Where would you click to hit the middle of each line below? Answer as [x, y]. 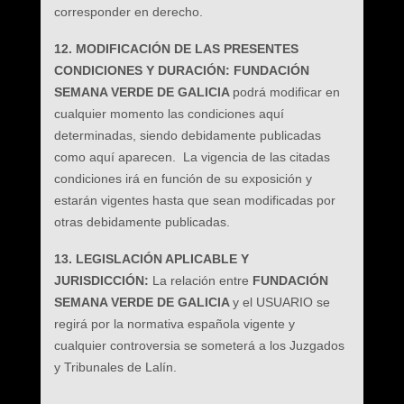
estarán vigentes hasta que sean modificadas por [194, 200]
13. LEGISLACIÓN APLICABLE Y [151, 259]
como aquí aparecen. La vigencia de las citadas [192, 157]
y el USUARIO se [281, 302]
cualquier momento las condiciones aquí [169, 114]
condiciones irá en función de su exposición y [183, 179]
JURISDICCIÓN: [103, 280]
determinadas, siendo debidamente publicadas [187, 135]
